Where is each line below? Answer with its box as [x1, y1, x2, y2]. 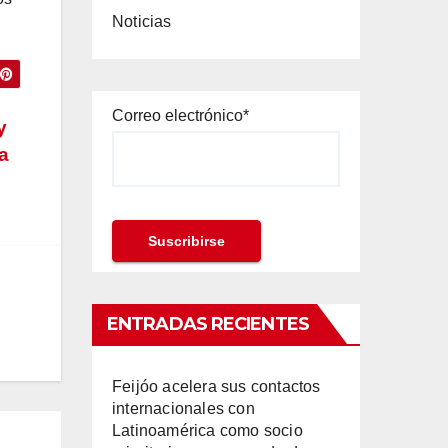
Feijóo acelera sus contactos [112, 377, 321, 395]
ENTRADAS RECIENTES [107, 312, 309, 335]
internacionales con [112, 399, 255, 417]
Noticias [112, 13, 172, 30]
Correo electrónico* [112, 107, 249, 124]
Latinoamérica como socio [112, 421, 303, 439]
